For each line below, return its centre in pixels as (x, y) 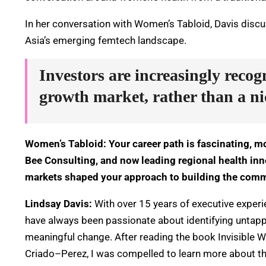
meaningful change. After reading (100, 237)
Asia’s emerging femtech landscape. (106, 40)
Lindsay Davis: (58, 204)
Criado (40, 254)
